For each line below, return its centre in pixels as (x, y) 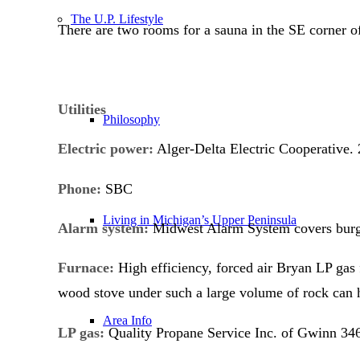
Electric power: (106, 149)
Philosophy (131, 119)
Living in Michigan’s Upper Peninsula (200, 220)
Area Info (127, 320)
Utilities (82, 109)
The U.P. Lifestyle (117, 19)
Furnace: (86, 268)
